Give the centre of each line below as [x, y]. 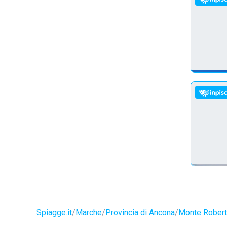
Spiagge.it [54, 213]
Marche [89, 213]
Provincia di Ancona [140, 213]
